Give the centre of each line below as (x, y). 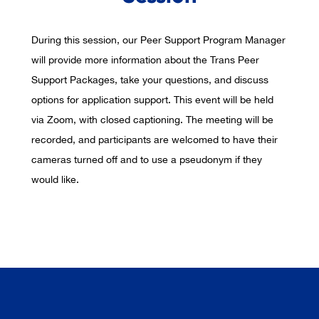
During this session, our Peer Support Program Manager (158, 40)
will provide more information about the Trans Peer (145, 60)
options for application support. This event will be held (152, 100)
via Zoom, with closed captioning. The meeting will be (152, 120)
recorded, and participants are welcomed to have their (155, 140)
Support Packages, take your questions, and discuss (150, 80)
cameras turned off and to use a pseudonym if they (147, 160)
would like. (55, 180)
